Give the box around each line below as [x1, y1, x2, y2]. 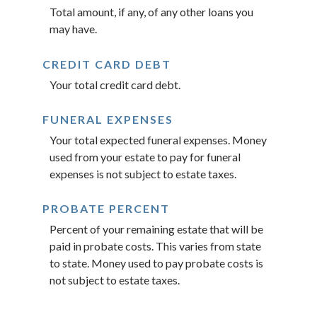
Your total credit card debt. [50, 77, 180, 91]
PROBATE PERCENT [42, 201, 170, 215]
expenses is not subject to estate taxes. [50, 166, 236, 180]
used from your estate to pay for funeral [50, 149, 241, 163]
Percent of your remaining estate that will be [50, 221, 263, 236]
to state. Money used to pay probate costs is [50, 255, 263, 270]
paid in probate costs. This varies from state [50, 238, 261, 253]
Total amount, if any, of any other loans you [50, 5, 253, 19]
